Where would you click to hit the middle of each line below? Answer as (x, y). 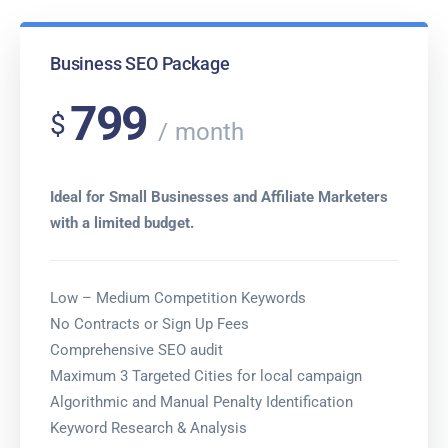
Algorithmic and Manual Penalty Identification (201, 402)
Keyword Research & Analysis (148, 428)
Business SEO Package (140, 63)
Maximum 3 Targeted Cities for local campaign (206, 376)
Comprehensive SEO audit (136, 350)
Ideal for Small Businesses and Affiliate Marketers (219, 197)
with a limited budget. (122, 223)
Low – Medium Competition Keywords (178, 298)
